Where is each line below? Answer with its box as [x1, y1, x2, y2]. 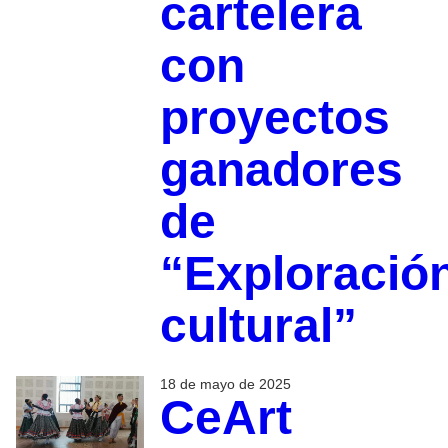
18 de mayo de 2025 [159, 376, 291, 393]
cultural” [159, 299, 357, 353]
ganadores [159, 143, 403, 197]
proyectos [159, 91, 390, 145]
